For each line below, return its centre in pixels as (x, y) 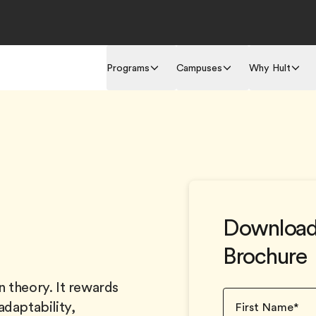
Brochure (265, 256)
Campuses (199, 68)
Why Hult (270, 68)
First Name (264, 308)
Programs (128, 68)
